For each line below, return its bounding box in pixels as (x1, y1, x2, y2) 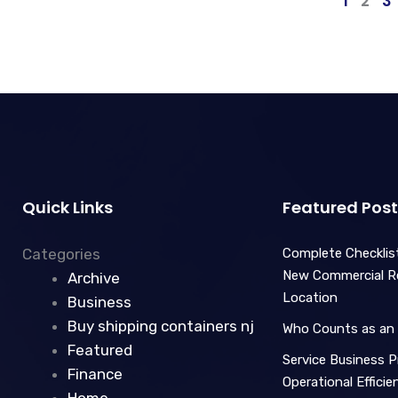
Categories (22, 245, 100, 264)
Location (282, 290, 338, 306)
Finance (68, 365, 123, 384)
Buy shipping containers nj (68, 317, 254, 336)
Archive (68, 269, 120, 288)
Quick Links (22, 196, 113, 219)
